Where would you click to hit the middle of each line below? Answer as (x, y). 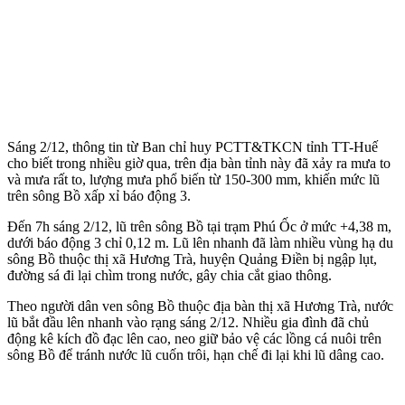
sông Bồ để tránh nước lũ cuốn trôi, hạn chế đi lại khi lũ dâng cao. (196, 354)
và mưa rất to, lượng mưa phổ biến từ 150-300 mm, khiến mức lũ (193, 179)
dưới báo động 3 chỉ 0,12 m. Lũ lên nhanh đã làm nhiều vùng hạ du (200, 242)
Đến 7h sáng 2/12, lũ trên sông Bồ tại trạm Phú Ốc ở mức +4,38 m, (199, 226)
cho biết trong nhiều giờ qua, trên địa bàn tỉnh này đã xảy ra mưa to (199, 163)
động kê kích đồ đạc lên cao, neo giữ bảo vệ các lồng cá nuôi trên (194, 338)
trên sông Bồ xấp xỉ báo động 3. (99, 195)
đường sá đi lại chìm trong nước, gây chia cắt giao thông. (170, 275)
